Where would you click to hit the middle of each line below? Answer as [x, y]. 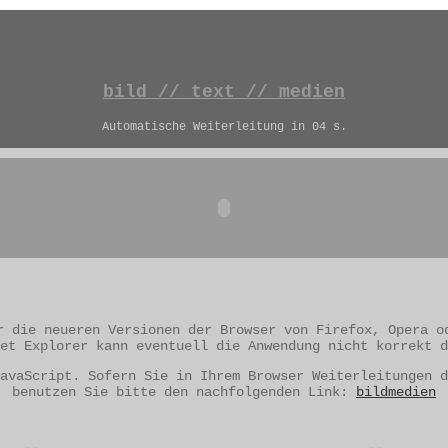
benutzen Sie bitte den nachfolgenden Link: [184, 392]
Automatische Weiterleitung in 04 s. [224, 127]
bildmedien [396, 392]
